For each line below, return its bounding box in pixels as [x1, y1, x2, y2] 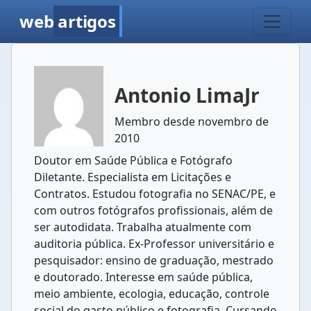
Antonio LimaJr [115, 82, 260, 108]
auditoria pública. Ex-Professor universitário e [34, 236, 274, 251]
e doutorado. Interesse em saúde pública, [34, 269, 253, 285]
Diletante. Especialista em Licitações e [34, 169, 231, 185]
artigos [58, 10, 116, 33]
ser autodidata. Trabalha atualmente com [34, 219, 251, 235]
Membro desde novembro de [115, 114, 269, 129]
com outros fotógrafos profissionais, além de [34, 203, 273, 218]
